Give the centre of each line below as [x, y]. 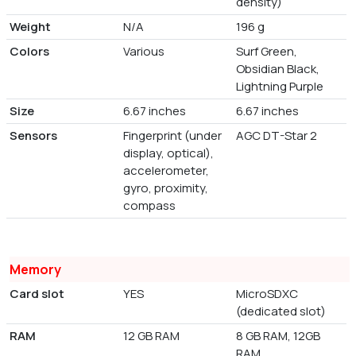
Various [143, 52]
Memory [35, 270]
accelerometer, [166, 171]
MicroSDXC [267, 294]
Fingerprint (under [172, 136]
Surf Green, [267, 52]
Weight [30, 27]
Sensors [33, 136]
